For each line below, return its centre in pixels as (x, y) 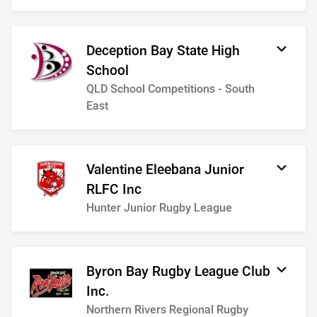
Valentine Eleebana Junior (165, 170)
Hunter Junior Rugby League (159, 208)
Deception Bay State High (163, 51)
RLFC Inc (114, 190)
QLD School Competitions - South (171, 89)
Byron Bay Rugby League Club (178, 272)
